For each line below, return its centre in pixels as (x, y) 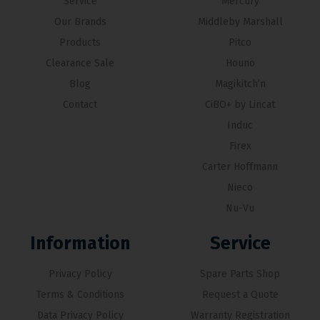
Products (80, 42)
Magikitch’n (240, 84)
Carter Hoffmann (240, 167)
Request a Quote (240, 295)
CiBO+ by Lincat (240, 105)
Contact (80, 105)
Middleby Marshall (240, 22)
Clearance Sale (80, 63)
